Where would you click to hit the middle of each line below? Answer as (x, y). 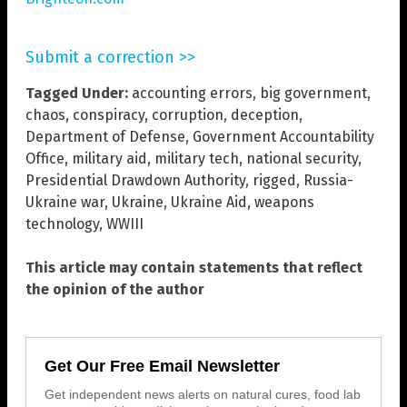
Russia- (328, 180)
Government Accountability (283, 136)
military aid (109, 158)
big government (313, 93)
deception (265, 114)
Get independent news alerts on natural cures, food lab (203, 394)
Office (45, 158)
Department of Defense (105, 136)
